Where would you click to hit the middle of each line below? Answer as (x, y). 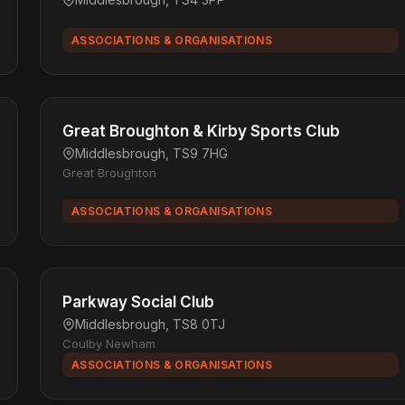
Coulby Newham (109, 344)
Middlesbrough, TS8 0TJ (150, 324)
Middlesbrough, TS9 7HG (151, 153)
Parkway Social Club (138, 302)
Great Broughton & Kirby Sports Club (201, 131)
